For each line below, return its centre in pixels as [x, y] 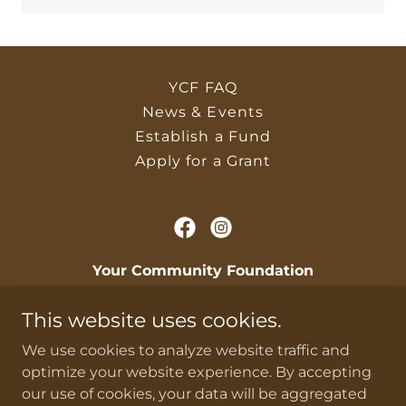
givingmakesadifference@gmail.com [181, 343]
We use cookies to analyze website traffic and [186, 350]
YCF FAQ [203, 87]
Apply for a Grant [203, 161]
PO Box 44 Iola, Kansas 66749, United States [203, 307]
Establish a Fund [203, 136]
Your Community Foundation [203, 271]
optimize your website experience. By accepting [197, 372]
